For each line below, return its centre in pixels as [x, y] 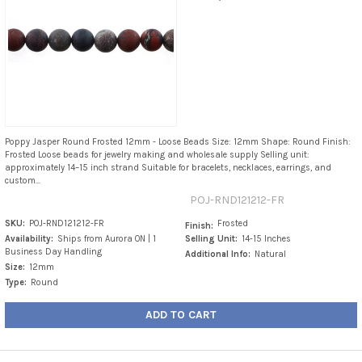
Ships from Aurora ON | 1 [106, 239]
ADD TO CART [181, 315]
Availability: [29, 239]
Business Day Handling [53, 252]
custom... [22, 181]
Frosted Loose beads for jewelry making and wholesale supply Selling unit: [157, 155]
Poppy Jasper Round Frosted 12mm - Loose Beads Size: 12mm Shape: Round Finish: [177, 142]
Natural [271, 255]
